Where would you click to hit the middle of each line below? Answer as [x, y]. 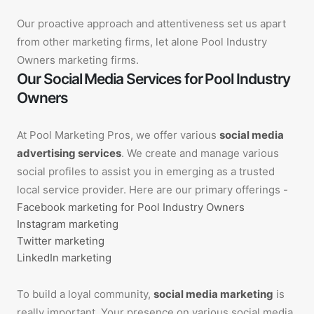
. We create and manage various [200, 153]
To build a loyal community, [85, 294]
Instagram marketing [68, 224]
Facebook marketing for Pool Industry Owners [131, 207]
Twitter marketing [61, 240]
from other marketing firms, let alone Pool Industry [142, 41]
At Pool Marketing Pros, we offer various [118, 135]
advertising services [69, 153]
